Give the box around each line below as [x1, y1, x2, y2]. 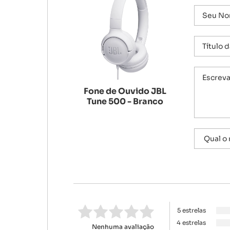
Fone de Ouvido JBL [83, 85, 166, 97]
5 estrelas [177, 206, 206, 214]
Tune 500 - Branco [86, 95, 163, 107]
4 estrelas [177, 218, 206, 226]
